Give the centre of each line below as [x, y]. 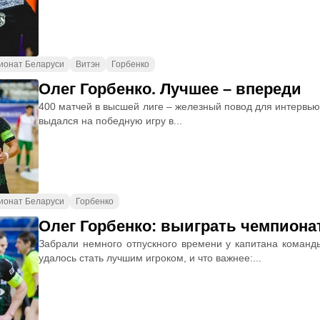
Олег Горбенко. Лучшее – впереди [170, 89]
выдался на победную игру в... [110, 121]
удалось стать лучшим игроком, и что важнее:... [150, 258]
